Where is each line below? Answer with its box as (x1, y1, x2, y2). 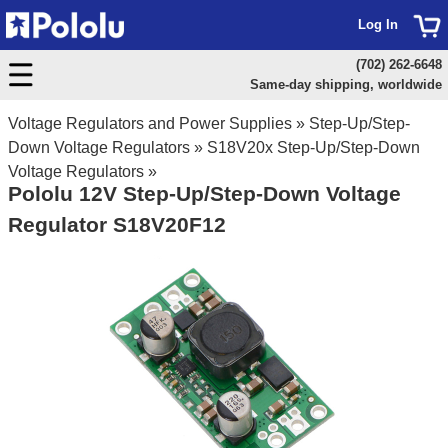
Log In (358, 17, 398, 32)
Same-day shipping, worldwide (249, 77, 442, 92)
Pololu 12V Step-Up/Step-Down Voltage (8, 182, 401, 205)
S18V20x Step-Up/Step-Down (207, 139, 420, 156)
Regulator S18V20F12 (8, 213, 226, 236)
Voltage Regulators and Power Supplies (8, 115, 292, 132)
